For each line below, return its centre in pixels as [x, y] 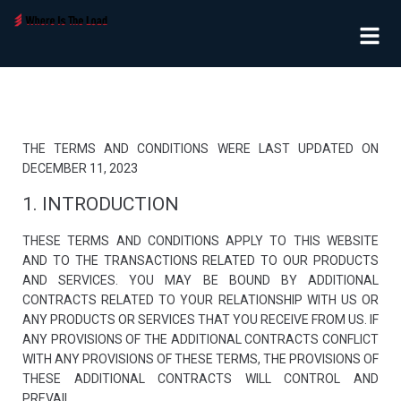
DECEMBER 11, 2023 [80, 168]
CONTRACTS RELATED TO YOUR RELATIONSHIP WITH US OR [200, 300]
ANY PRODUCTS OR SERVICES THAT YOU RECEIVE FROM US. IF [200, 320]
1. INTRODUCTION [101, 204]
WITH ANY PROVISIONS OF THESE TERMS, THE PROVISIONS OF [200, 359]
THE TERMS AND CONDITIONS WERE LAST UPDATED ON [200, 149]
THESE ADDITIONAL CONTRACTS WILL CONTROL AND [200, 379]
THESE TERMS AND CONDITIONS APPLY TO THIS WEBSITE [200, 241]
